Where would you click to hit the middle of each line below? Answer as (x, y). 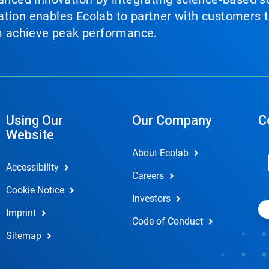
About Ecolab (160, 153)
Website (30, 135)
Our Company (172, 120)
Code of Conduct (167, 221)
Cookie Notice (35, 190)
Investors (151, 198)
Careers (148, 176)
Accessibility (32, 167)
